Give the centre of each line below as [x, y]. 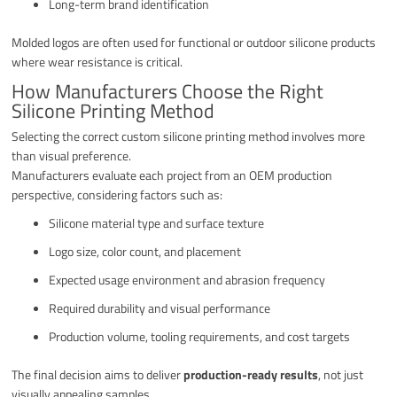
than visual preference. [72, 155]
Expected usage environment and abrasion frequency [187, 279]
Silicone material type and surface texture [157, 222]
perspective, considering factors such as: [117, 194]
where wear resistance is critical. [97, 61]
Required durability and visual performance [160, 307]
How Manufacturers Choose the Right [168, 91]
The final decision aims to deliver [98, 374]
